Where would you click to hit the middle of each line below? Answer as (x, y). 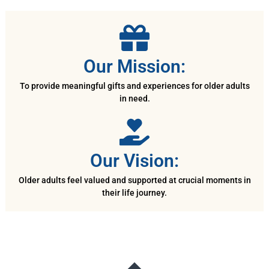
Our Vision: (134, 161)
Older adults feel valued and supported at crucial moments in (134, 180)
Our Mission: (134, 67)
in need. (134, 99)
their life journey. (134, 193)
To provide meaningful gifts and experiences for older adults (134, 86)
